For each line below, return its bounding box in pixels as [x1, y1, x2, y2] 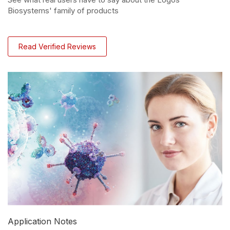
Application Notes [8, 216, 77, 227]
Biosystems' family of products [8, 5, 119, 15]
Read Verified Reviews [18, 42, 96, 51]
